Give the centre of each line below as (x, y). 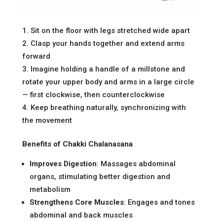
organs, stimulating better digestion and (100, 176)
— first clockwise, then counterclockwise (93, 94)
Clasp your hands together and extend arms (107, 43)
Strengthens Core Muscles (76, 202)
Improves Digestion (63, 164)
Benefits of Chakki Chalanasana (77, 144)
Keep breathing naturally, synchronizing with (108, 107)
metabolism (50, 189)
